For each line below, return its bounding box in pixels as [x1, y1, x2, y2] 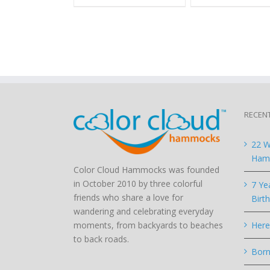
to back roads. [74, 233, 129, 245]
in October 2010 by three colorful [74, 177, 202, 189]
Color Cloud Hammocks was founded [74, 163, 219, 175]
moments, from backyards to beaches [74, 219, 223, 231]
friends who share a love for [74, 191, 183, 203]
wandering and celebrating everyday [74, 205, 213, 217]
